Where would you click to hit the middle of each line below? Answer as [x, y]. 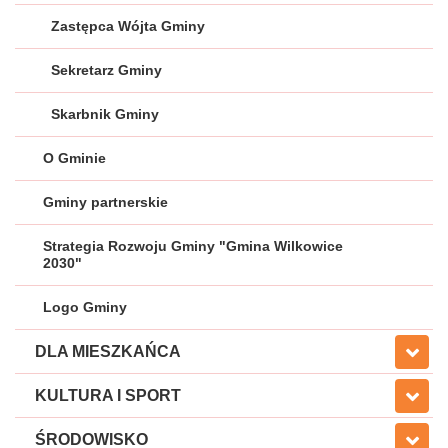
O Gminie [74, 158]
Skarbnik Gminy [105, 114]
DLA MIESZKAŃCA [108, 351]
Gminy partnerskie [105, 202]
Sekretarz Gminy [106, 70]
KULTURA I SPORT [108, 395]
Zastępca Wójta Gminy [128, 26]
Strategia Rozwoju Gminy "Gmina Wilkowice [193, 246]
